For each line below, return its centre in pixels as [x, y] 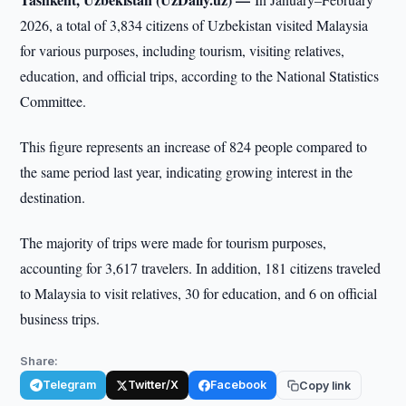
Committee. [53, 101]
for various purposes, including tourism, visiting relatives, [183, 50]
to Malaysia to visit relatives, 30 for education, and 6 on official [199, 293]
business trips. [60, 319]
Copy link [325, 385]
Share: [39, 361]
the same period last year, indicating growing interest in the [187, 172]
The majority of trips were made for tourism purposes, [174, 242]
